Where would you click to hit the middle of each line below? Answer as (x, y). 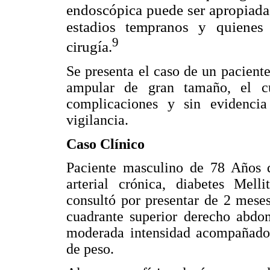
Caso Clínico (105, 144)
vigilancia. (97, 120)
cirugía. (89, 46)
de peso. (90, 249)
